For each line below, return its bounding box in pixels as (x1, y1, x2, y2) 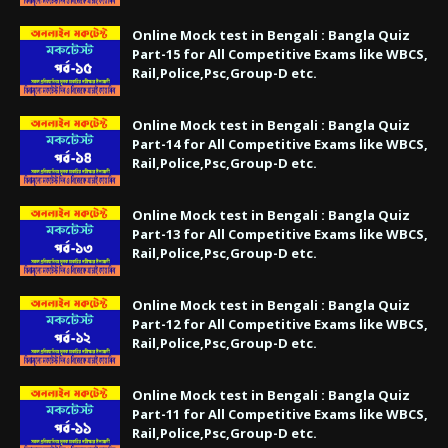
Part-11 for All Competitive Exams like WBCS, (132, 404, 428, 423)
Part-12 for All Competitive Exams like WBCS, (132, 314, 428, 333)
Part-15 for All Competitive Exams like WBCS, (132, 44, 428, 63)
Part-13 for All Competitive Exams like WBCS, (132, 224, 428, 243)
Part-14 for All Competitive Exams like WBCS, (132, 134, 428, 153)
